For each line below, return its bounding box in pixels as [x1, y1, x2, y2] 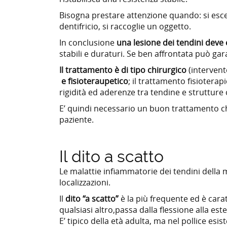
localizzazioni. [59, 176, 110, 188]
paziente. [59, 113, 94, 125]
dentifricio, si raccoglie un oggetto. [59, 20, 191, 32]
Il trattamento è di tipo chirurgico [59, 64, 188, 75]
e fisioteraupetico [59, 75, 128, 87]
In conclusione [59, 36, 117, 48]
